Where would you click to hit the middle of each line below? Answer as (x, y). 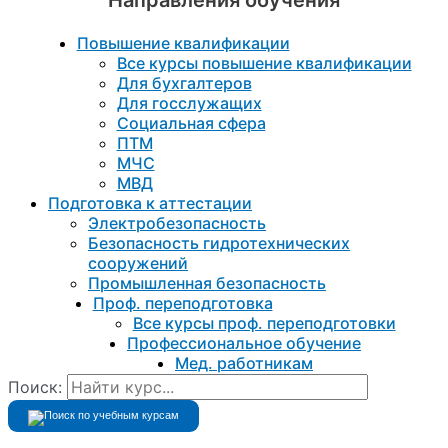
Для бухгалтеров (184, 82)
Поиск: (35, 387)
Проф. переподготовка (182, 302)
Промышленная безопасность (207, 282)
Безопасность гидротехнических (219, 242)
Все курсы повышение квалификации (264, 62)
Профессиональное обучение (244, 342)
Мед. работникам (244, 362)
